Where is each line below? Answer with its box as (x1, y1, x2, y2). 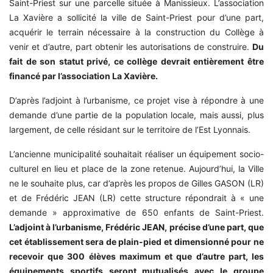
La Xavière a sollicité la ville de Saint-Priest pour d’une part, (9, 12, 264, 23)
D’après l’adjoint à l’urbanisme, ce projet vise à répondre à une (9, 95, 264, 106)
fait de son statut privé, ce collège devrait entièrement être (9, 56, 264, 67)
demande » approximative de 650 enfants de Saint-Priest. (9, 207, 264, 218)
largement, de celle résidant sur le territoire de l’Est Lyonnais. (9, 124, 250, 135)
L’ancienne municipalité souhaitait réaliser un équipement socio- (9, 149, 264, 160)
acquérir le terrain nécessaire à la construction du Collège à (9, 27, 264, 38)
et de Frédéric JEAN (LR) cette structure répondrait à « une (9, 193, 264, 204)
